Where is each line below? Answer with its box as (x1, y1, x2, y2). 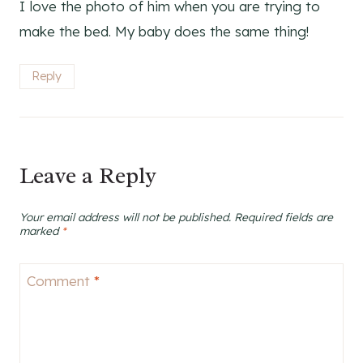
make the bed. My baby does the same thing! (19, 22, 309, 40)
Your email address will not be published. (19, 209, 231, 224)
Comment (26, 272, 94, 290)
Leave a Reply (19, 160, 156, 190)
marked (19, 223, 62, 237)
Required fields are (234, 209, 333, 224)
